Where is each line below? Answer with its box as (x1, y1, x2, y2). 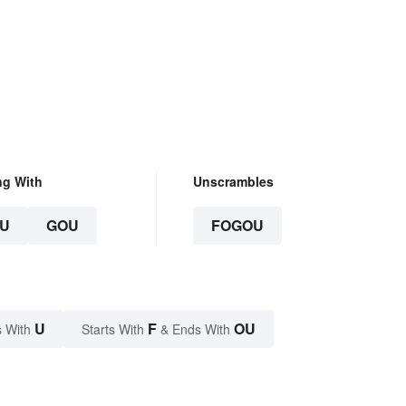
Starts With (82, 320, 148, 339)
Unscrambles (192, 172, 274, 191)
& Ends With (157, 320, 234, 339)
